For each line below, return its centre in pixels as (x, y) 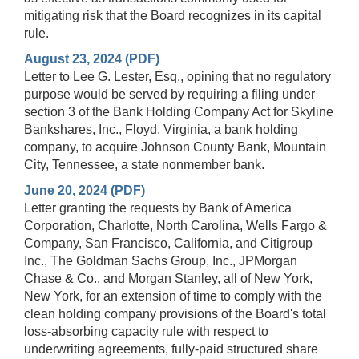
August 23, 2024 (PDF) (92, 58)
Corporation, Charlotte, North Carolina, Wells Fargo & (175, 225)
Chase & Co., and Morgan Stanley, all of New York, (168, 278)
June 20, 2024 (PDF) (85, 190)
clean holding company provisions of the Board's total (175, 313)
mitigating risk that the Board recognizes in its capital (173, 15)
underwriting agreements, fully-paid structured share (171, 349)
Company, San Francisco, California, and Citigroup (168, 243)
